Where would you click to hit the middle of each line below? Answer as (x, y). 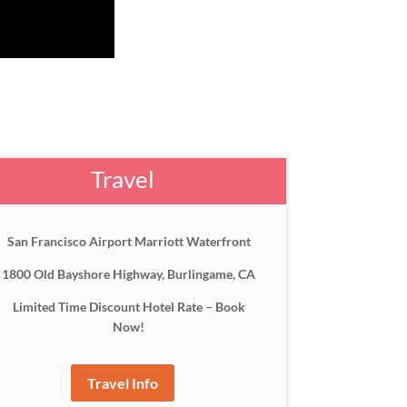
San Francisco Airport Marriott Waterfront (129, 242)
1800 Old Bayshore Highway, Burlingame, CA (129, 274)
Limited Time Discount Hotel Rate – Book (129, 307)
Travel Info (122, 383)
